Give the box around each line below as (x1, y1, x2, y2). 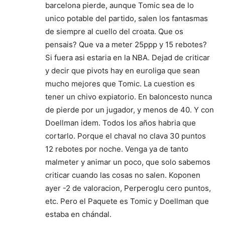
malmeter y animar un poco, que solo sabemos (45, 157, 210, 167)
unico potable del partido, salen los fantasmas (45, 13, 208, 23)
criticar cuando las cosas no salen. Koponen (45, 170, 200, 180)
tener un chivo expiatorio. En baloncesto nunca (45, 91, 212, 101)
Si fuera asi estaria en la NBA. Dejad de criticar (45, 52, 210, 62)
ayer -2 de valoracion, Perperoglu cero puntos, (45, 183, 211, 193)
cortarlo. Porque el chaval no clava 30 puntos (45, 131, 206, 141)
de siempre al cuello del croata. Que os (45, 26, 183, 36)
